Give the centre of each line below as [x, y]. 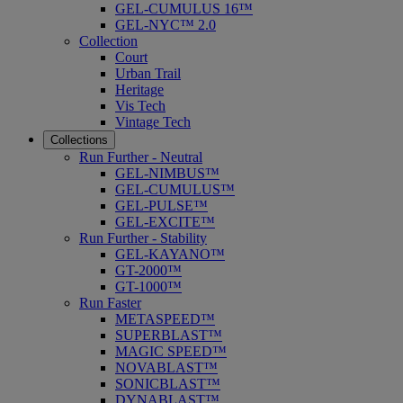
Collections [79, 139]
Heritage [139, 89]
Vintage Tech [153, 121]
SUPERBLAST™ [169, 335]
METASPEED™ [165, 318]
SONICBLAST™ [168, 383]
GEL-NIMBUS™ [167, 173]
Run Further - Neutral [141, 157]
